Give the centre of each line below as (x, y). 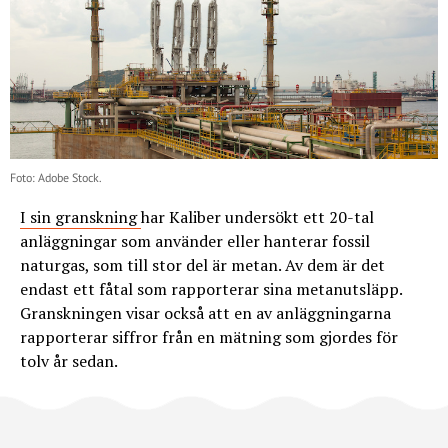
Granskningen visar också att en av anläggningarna (205, 312)
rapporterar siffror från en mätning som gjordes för (209, 336)
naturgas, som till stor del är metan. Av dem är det (202, 264)
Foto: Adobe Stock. (56, 177)
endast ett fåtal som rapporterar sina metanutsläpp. (211, 288)
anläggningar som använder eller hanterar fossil (195, 240)
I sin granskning (80, 216)
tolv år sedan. (69, 360)
